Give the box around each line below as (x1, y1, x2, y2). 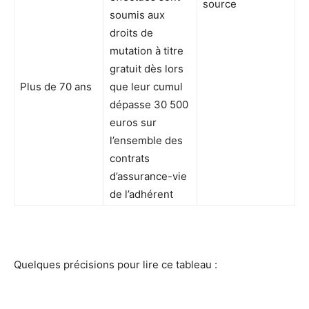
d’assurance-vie (110, 170, 187, 183)
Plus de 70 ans (20, 80, 92, 94)
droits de (110, 26, 153, 40)
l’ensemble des (110, 134, 183, 148)
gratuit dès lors (110, 62, 183, 76)
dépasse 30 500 (110, 98, 188, 112)
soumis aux (110, 8, 165, 22)
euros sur (110, 116, 157, 130)
